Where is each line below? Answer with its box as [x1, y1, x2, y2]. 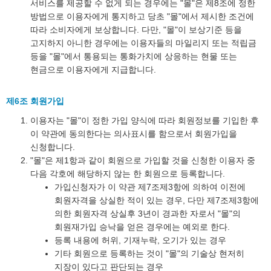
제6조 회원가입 [6, 96, 64, 106]
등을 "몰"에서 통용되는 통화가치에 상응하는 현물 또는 [30, 51, 237, 61]
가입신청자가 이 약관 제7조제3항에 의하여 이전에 [54, 182, 246, 192]
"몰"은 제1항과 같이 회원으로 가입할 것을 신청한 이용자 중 [30, 155, 255, 165]
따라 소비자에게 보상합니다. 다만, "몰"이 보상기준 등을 [30, 25, 242, 34]
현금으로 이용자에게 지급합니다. [30, 65, 156, 74]
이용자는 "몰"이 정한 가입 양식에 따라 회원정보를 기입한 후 [30, 116, 259, 125]
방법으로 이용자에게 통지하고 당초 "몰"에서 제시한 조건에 [30, 11, 254, 21]
